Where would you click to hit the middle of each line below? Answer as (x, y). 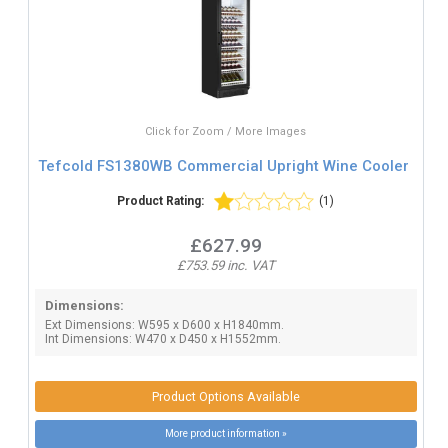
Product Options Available (225, 396)
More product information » (225, 434)
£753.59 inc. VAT (225, 266)
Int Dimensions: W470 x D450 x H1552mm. (162, 339)
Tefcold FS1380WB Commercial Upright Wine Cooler (224, 165)
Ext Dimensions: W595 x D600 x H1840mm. (164, 325)
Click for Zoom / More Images (226, 132)
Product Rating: (161, 201)
